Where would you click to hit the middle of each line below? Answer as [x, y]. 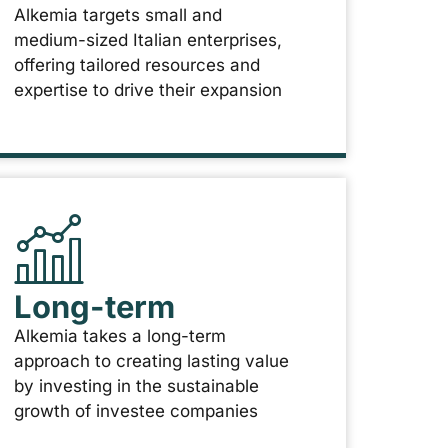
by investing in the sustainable [137, 385]
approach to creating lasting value [152, 360]
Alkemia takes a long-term [120, 335]
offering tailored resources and [137, 65]
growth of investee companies [136, 410]
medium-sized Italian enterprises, [148, 40]
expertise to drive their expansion [148, 90]
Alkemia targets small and [118, 15]
